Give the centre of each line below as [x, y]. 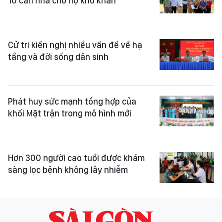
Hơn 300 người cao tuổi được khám [76, 158]
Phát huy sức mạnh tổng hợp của [72, 101]
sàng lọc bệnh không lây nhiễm [68, 170]
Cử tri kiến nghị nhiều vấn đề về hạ [75, 45]
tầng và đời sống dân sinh [58, 57]
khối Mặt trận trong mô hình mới [70, 113]
